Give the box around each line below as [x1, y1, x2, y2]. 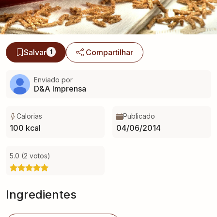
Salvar [24, 47, 46, 57]
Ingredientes [6, 187, 77, 201]
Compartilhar [86, 47, 134, 57]
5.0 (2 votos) [10, 152, 50, 160]
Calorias [16, 112, 42, 120]
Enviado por [34, 75, 73, 84]
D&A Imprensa [34, 83, 86, 93]
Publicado [123, 112, 155, 120]
